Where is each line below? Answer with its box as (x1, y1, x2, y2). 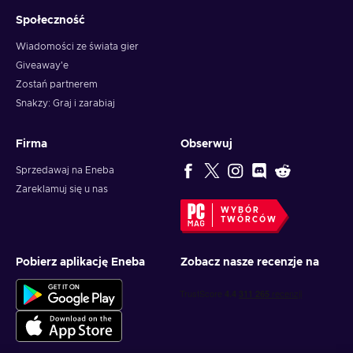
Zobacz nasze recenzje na (180, 257, 319, 269)
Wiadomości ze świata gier (16, 42, 139, 52)
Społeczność (16, 15, 85, 27)
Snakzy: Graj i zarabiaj (16, 98, 115, 109)
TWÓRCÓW (220, 216, 277, 225)
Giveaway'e (16, 61, 69, 71)
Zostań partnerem (16, 80, 98, 90)
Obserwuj (180, 139, 232, 150)
